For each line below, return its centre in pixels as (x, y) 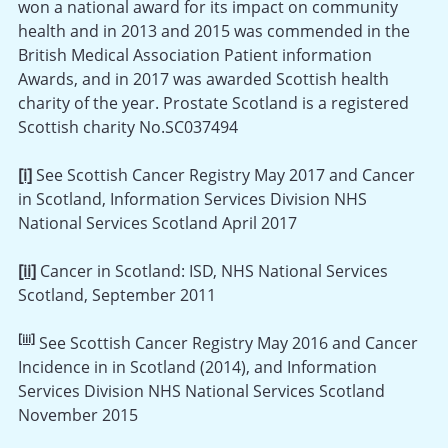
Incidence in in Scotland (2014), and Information (197, 366)
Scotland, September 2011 (117, 294)
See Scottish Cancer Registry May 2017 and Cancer (223, 174)
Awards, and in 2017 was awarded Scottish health (203, 78)
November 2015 (78, 414)
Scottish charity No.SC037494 (128, 126)
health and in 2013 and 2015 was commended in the (214, 30)
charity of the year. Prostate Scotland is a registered (213, 102)
